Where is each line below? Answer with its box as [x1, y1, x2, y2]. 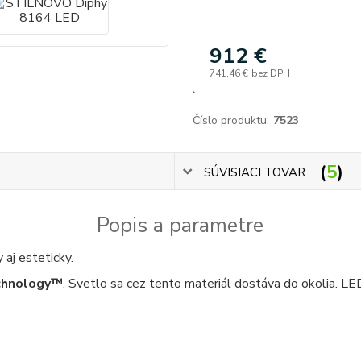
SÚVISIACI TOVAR [204, 164, 306, 180]
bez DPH [251, 67, 290, 80]
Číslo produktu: [192, 113, 269, 128]
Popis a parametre [97, 211, 264, 240]
